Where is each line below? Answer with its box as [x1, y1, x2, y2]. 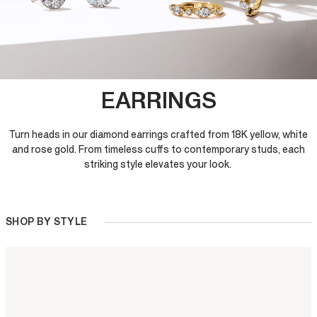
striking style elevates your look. [83, 158, 234, 171]
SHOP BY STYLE [6, 215, 88, 229]
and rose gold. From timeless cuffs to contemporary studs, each [12, 143, 305, 156]
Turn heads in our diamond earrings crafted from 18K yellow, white [9, 128, 308, 142]
